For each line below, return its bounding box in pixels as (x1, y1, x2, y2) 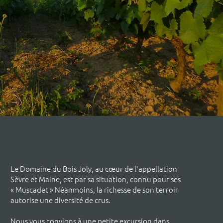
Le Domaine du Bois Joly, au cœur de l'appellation (10, 163, 177, 174)
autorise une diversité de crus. (10, 195, 111, 205)
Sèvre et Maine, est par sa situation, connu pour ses (10, 174, 181, 184)
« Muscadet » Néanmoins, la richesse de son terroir (10, 184, 178, 195)
